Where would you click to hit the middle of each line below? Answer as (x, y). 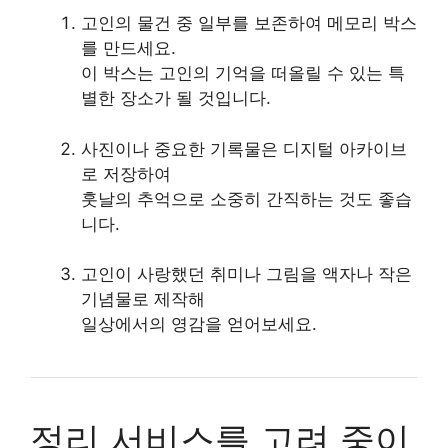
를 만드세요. (128, 48)
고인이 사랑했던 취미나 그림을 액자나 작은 (246, 274)
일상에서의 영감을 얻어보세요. (199, 324)
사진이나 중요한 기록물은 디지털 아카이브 (244, 148)
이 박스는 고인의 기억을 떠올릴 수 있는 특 (243, 73)
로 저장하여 (126, 173)
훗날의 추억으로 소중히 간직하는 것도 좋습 (246, 198)
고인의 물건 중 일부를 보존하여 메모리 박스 (249, 23)
